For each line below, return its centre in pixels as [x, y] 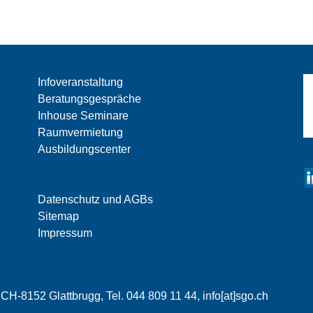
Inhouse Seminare [83, 116]
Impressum [65, 233]
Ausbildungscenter [84, 150]
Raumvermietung [80, 133]
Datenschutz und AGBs [95, 200]
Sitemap [58, 217]
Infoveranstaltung [80, 82]
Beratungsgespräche [89, 99]
